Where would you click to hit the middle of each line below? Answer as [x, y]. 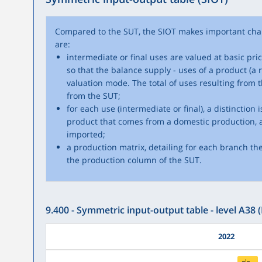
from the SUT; [93, 96]
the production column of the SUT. [134, 160]
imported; [86, 134]
